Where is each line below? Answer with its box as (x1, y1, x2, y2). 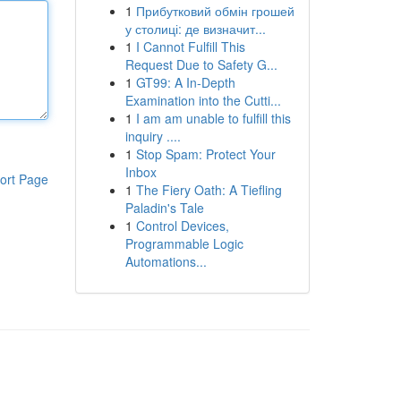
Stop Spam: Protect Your (135, 145, 276, 163)
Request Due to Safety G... (124, 55, 277, 73)
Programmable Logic (124, 235, 243, 252)
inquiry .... (124, 127, 181, 145)
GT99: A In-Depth (135, 73, 235, 91)
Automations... (124, 252, 207, 270)
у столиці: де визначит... (124, 20, 266, 38)
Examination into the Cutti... (124, 91, 281, 109)
